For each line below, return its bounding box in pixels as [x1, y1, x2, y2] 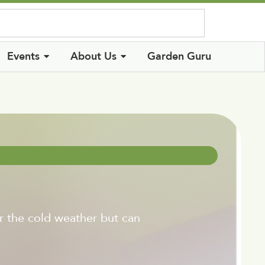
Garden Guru [147, 49, 212, 64]
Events [7, 49, 40, 64]
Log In [175, 10, 206, 25]
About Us [70, 49, 117, 64]
